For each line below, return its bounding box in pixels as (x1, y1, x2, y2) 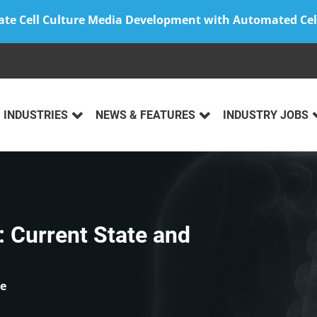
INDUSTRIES (4, 108, 68, 122)
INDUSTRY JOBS (223, 108, 309, 122)
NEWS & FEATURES (96, 108, 195, 122)
